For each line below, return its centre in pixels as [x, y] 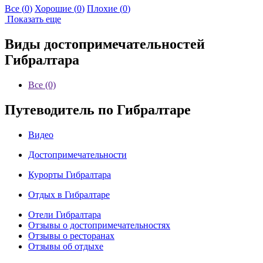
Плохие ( [105, 9]
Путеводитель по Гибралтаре [98, 110]
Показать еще [33, 19]
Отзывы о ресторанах [71, 235]
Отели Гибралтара [65, 214]
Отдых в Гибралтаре [69, 194]
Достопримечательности [77, 154]
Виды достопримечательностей [105, 44]
